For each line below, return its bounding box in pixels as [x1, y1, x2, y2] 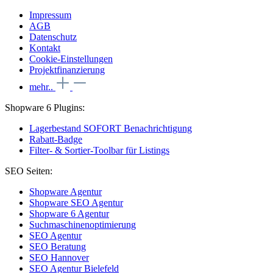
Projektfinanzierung [29, 64, 105, 75]
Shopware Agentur [29, 186, 102, 197]
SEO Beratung [29, 241, 86, 252]
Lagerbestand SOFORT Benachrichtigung [29, 122, 192, 133]
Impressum [29, 9, 71, 20]
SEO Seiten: [5, 165, 52, 176]
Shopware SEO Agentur [29, 197, 123, 208]
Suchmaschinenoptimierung [29, 219, 136, 230]
